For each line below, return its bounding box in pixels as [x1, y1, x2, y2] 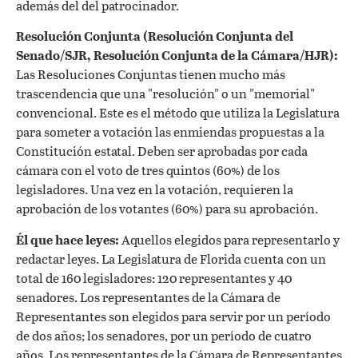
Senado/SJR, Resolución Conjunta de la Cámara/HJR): [16, 46, 338, 65]
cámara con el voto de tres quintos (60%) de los [16, 161, 280, 180]
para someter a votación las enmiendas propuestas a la [16, 122, 324, 141]
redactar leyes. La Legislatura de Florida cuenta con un [16, 249, 326, 268]
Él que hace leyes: [16, 229, 121, 249]
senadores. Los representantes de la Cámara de [16, 287, 280, 306]
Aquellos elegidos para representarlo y [121, 229, 340, 249]
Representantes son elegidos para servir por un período [16, 306, 331, 325]
